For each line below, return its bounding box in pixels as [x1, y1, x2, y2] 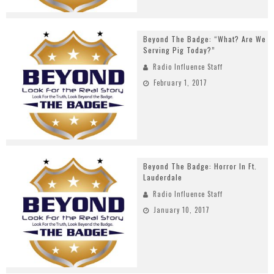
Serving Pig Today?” [143, 44, 215, 55]
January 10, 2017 [154, 205, 210, 215]
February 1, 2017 [154, 77, 207, 87]
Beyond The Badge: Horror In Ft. [143, 161, 257, 172]
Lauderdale [143, 172, 182, 183]
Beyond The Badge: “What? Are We [143, 33, 266, 44]
